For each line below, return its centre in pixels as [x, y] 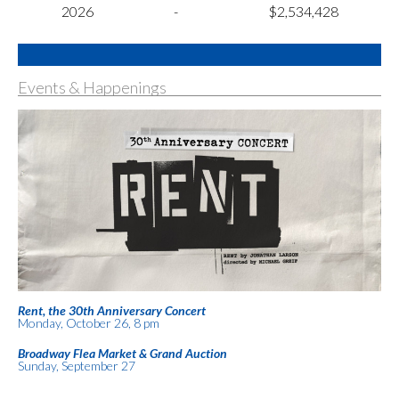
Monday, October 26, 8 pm [89, 322]
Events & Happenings [92, 87]
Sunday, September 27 [77, 365]
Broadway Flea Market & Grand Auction [122, 353]
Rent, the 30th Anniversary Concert [112, 310]
